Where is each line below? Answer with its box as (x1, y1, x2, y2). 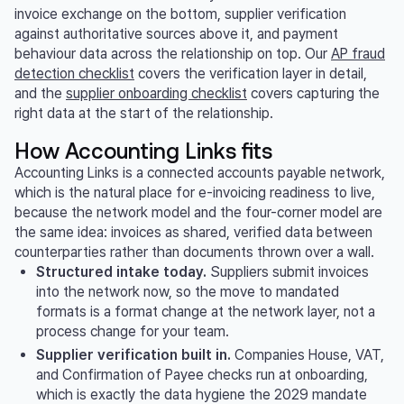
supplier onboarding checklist (66, 84, 247, 102)
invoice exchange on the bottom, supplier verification (14, 5, 346, 23)
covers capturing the (247, 84, 380, 102)
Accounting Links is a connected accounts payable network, (14, 163, 385, 181)
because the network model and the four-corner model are (14, 203, 382, 221)
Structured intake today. (36, 262, 207, 280)
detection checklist (14, 64, 134, 82)
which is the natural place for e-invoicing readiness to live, (14, 183, 375, 201)
